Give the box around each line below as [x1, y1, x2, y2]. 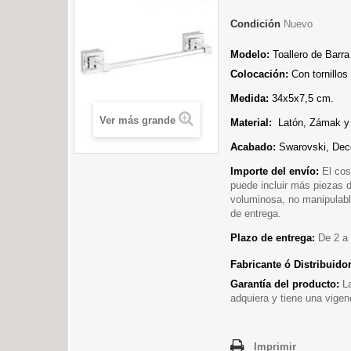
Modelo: [230, 49, 270, 60]
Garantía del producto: [230, 278, 342, 290]
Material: [230, 117, 272, 128]
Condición [230, 18, 280, 30]
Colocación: [230, 68, 291, 80]
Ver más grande [99, 114, 175, 127]
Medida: [230, 92, 272, 104]
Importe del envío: [230, 165, 322, 177]
